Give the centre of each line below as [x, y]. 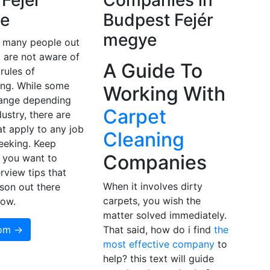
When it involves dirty [152, 187]
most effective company [159, 244]
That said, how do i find [158, 230]
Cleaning [143, 140]
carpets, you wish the [152, 201]
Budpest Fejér [158, 20]
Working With [164, 94]
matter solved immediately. [165, 215]
